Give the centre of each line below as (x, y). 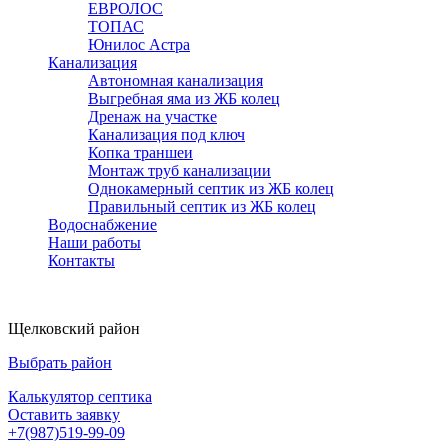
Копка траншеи (140, 152)
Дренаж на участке (152, 116)
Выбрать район (60, 362)
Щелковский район (74, 328)
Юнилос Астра (139, 44)
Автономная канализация (175, 80)
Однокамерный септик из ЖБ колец (211, 188)
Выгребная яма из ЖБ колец (184, 98)
